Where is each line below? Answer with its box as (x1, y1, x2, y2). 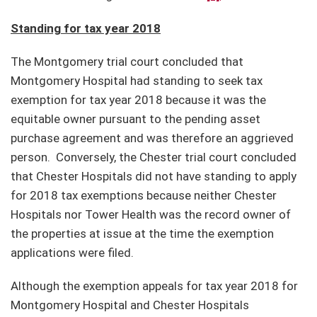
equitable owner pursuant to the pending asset (11, 111, 260, 126)
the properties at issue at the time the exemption (11, 226, 274, 241)
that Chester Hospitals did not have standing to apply (11, 168, 296, 183)
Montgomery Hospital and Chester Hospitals (11, 297, 249, 312)
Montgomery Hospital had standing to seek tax (11, 73, 263, 88)
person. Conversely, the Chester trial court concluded (11, 149, 296, 164)
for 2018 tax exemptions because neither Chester (11, 188, 277, 202)
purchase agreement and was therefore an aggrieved (11, 130, 294, 145)
